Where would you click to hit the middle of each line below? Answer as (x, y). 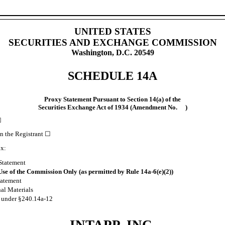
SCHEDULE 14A (113, 76)
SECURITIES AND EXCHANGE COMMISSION (113, 42)
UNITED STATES (113, 31)
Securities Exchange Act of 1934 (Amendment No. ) (113, 107)
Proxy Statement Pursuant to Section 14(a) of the (113, 99)
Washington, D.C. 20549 (113, 52)
